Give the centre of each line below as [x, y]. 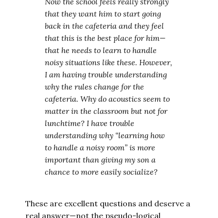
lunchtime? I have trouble [90, 123]
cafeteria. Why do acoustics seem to [108, 99]
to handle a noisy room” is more [100, 147]
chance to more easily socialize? [101, 172]
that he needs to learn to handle [101, 50]
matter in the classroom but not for [106, 111]
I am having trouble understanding [106, 74]
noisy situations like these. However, [109, 62]
